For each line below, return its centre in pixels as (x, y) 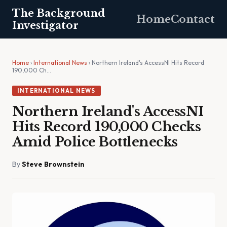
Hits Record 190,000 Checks (106, 127)
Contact (193, 19)
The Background (59, 13)
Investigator (45, 25)
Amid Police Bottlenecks (95, 142)
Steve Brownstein (53, 164)
